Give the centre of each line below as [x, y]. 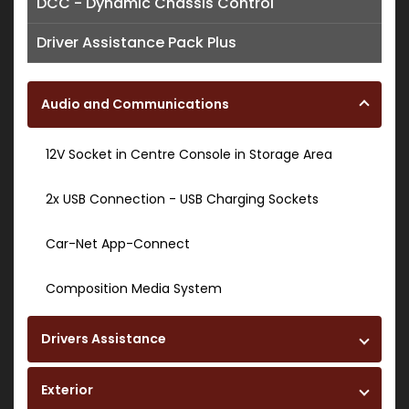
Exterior [67, 390]
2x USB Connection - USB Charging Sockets [182, 199]
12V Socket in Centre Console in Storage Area [189, 155]
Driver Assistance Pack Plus [136, 43]
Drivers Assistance [104, 339]
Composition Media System [134, 289]
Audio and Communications [135, 105]
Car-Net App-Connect [118, 244]
